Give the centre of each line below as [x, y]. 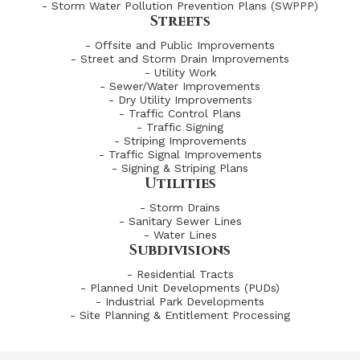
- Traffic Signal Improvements [180, 154]
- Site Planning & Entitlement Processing [180, 315]
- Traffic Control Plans [180, 113]
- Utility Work [180, 72]
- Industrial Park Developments [180, 301]
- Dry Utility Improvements [180, 100]
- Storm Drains [180, 207]
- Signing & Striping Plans [180, 168]
